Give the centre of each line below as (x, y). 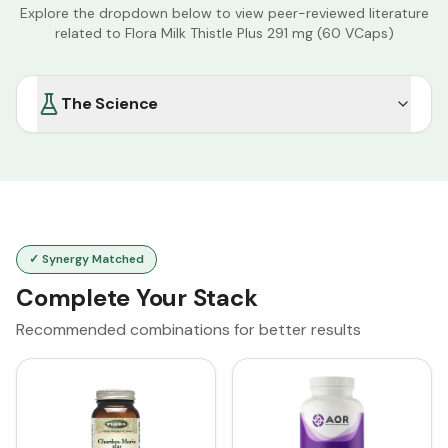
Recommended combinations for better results (188, 330)
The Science (110, 104)
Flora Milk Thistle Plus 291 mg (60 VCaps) (259, 33)
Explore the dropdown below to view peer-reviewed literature (224, 13)
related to (89, 33)
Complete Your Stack (137, 298)
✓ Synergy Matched (86, 259)
